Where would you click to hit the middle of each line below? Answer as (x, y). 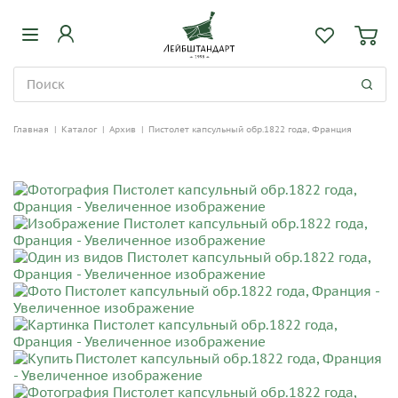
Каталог (79, 129)
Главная (31, 129)
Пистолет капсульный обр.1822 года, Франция (250, 129)
